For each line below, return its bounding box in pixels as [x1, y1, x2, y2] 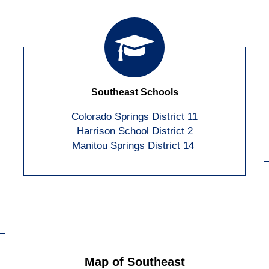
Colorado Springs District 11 [71, 110, 198, 122]
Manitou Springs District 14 [72, 139, 197, 151]
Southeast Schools [91, 86, 178, 97]
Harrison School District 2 [76, 125, 193, 137]
